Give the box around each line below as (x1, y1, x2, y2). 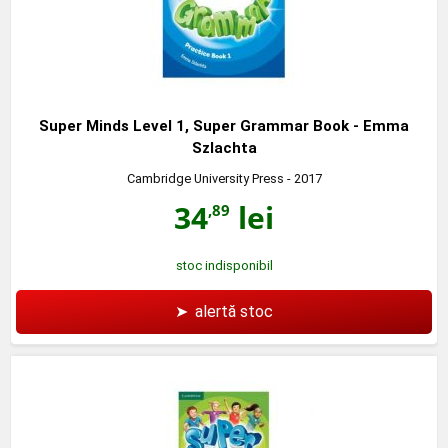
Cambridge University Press (126, 170, 284, 186)
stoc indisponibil (175, 257, 273, 273)
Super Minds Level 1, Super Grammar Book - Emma (39, 116, 409, 135)
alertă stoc (195, 301, 273, 321)
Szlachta (191, 138, 257, 157)
